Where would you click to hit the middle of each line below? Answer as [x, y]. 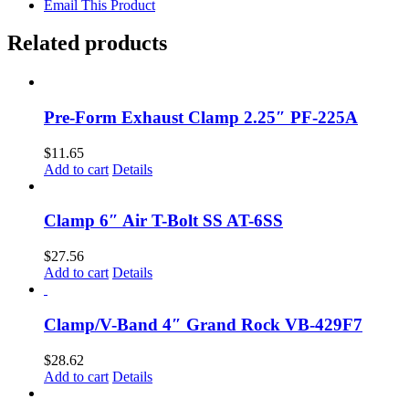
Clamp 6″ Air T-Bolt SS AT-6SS [163, 221]
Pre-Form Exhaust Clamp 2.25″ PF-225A [201, 118]
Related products [87, 43]
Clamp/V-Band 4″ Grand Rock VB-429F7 [203, 324]
